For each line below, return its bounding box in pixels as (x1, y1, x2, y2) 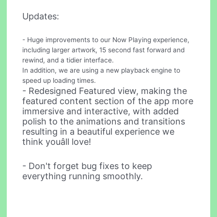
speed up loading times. (22, 77, 96, 85)
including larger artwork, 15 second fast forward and (22, 46, 185, 54)
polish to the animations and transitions (22, 116, 186, 127)
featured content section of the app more (22, 96, 194, 107)
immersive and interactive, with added (22, 106, 179, 117)
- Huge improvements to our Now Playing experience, (22, 36, 190, 44)
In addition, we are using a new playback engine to (22, 66, 181, 75)
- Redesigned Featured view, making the (22, 86, 187, 96)
